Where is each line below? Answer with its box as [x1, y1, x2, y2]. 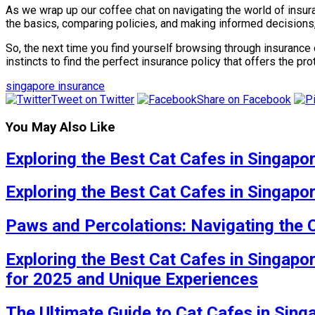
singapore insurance [6, 79, 105, 93]
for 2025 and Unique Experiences [6, 269, 258, 290]
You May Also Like [6, 119, 115, 135]
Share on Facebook [197, 92, 291, 106]
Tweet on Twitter [51, 92, 134, 106]
